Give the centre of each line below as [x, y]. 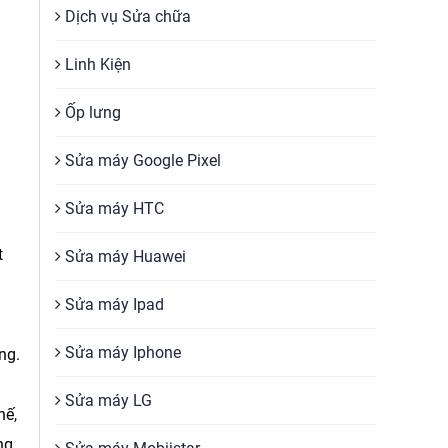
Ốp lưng [91, 112]
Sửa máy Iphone [121, 352]
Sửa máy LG [106, 400]
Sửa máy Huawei [123, 256]
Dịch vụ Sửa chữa [126, 16]
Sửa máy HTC [112, 208]
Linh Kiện [96, 64]
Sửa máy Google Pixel [141, 160]
